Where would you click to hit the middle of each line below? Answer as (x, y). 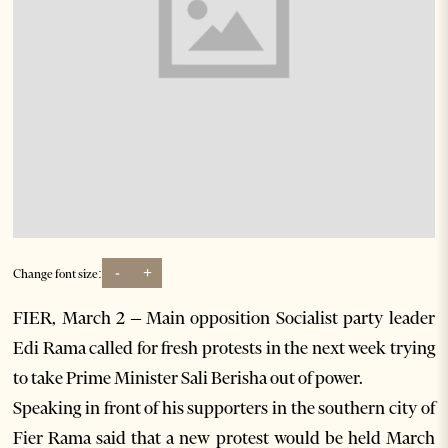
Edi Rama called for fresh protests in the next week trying (224, 348)
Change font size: (58, 273)
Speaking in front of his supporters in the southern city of (224, 408)
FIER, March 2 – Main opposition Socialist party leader (224, 318)
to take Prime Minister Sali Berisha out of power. (188, 378)
